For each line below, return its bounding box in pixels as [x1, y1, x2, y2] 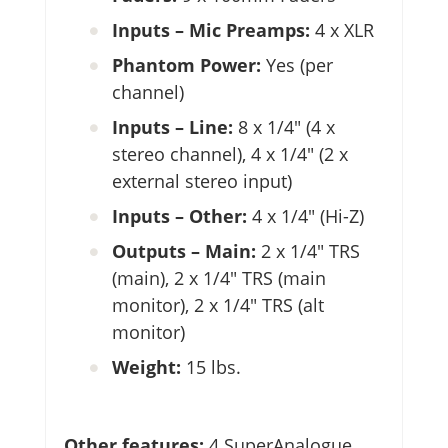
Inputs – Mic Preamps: [112, 17, 315, 42]
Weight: [112, 354, 181, 379]
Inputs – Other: [112, 203, 252, 228]
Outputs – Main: [112, 238, 261, 263]
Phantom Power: [112, 52, 266, 77]
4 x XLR [315, 17, 374, 42]
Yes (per [266, 52, 333, 77]
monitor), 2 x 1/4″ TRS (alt [112, 292, 324, 317]
